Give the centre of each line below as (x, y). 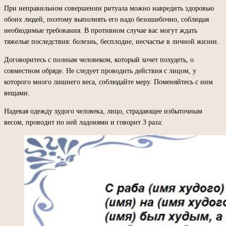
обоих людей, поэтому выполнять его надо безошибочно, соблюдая (106, 19)
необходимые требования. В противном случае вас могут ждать (101, 30)
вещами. (17, 93)
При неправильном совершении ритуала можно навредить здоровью (109, 8)
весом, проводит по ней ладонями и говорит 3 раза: (83, 122)
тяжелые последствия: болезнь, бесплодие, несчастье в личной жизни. (111, 41)
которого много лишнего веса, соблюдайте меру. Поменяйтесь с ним (108, 82)
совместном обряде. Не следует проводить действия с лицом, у (100, 71)
